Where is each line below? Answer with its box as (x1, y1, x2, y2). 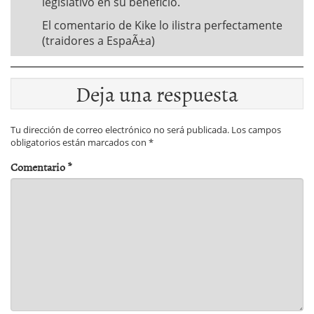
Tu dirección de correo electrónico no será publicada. (11, 123, 229, 136)
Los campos (231, 123, 281, 136)
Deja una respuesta (76, 77, 238, 109)
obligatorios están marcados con (11, 136, 149, 149)
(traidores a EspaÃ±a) (42, 33, 155, 48)
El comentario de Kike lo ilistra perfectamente (42, 18, 282, 33)
